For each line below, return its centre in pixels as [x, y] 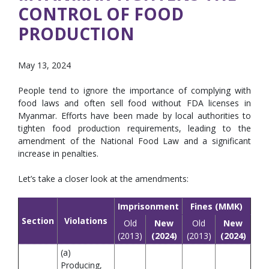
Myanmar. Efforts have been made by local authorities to [134, 116]
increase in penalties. [58, 153]
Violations [86, 221]
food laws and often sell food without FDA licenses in [134, 103]
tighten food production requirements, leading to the [134, 128]
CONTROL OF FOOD [101, 14]
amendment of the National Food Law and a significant [134, 141]
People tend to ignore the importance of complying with [134, 90]
